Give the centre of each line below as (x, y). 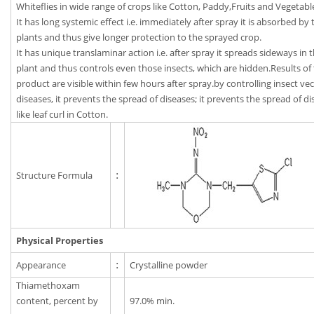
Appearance (41, 265)
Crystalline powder (169, 265)
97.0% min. (152, 301)
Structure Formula (55, 176)
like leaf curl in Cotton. (62, 115)
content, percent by (57, 301)
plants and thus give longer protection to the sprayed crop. (139, 37)
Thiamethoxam (48, 286)
